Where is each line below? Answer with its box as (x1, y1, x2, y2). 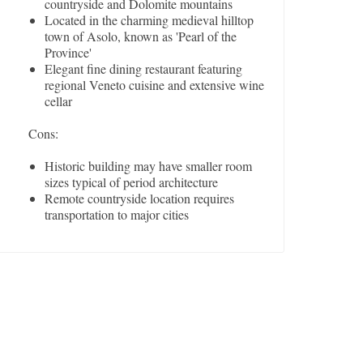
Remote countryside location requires (45, 190, 235, 207)
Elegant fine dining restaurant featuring (45, 60, 243, 78)
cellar (45, 92, 73, 110)
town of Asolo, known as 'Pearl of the (45, 28, 237, 45)
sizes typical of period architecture (45, 173, 219, 191)
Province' (45, 44, 92, 62)
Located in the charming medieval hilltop (45, 11, 254, 29)
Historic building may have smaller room (45, 157, 253, 175)
